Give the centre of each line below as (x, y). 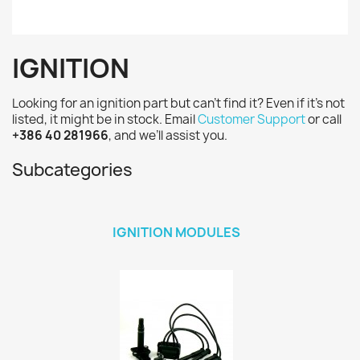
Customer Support (252, 119)
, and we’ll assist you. (168, 135)
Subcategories (72, 170)
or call (323, 119)
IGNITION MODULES (176, 232)
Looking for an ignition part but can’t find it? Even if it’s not (178, 103)
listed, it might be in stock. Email (105, 119)
